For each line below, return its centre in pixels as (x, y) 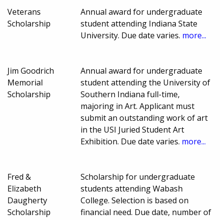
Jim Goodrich (31, 71)
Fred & (19, 177)
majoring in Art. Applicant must (138, 106)
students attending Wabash (132, 189)
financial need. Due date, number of (146, 212)
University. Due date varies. (132, 36)
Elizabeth (24, 189)
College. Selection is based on (135, 201)
